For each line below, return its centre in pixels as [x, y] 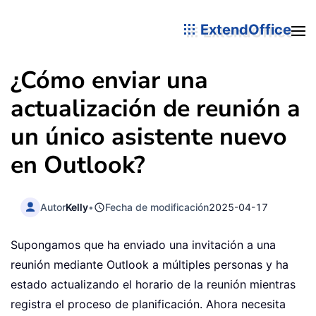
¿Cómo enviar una [109, 80]
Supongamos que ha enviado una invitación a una [143, 245]
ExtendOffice [244, 29]
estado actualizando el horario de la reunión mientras [153, 285]
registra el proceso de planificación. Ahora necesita [148, 304]
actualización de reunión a [156, 109]
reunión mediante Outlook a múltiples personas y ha [150, 265]
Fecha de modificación [157, 207]
